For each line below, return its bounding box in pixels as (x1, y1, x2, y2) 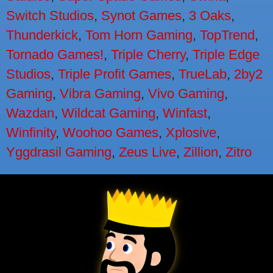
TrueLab (179, 66, 227, 82)
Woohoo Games (63, 125, 158, 141)
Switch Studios (6, 8, 94, 24)
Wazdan (6, 105, 54, 121)
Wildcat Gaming (62, 105, 155, 121)
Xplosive (166, 125, 216, 141)
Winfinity (6, 125, 55, 141)
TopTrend (200, 27, 255, 43)
